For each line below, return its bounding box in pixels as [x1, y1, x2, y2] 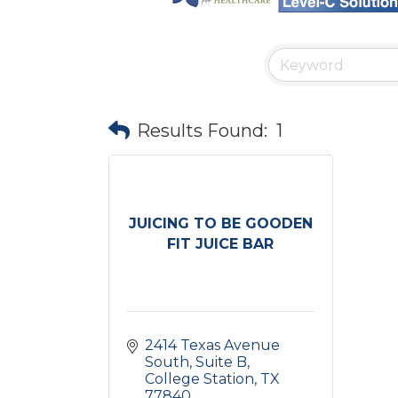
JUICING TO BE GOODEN [128, 214, 313, 232]
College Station [145, 370, 254, 387]
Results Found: [137, 119, 267, 141]
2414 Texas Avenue [145, 337, 280, 354]
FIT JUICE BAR [167, 235, 275, 252]
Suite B [195, 354, 247, 370]
